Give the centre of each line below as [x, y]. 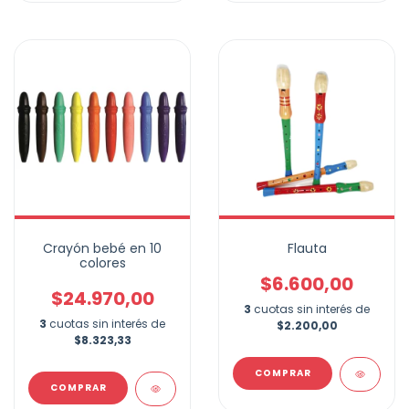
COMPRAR [283, 373]
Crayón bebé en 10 [102, 249]
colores [102, 263]
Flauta [307, 249]
